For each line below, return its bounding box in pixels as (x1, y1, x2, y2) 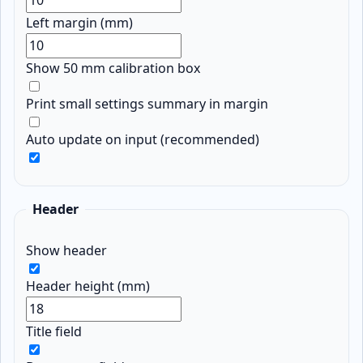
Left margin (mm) (26, 14, 134, 32)
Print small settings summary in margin (26, 95, 269, 113)
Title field (26, 322, 83, 341)
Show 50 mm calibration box (26, 59, 201, 78)
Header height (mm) (26, 277, 151, 296)
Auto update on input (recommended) (26, 130, 260, 149)
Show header (26, 241, 108, 260)
